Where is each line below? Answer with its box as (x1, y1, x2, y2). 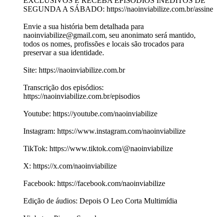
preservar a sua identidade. (23, 48, 104, 57)
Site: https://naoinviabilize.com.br (23, 66, 125, 75)
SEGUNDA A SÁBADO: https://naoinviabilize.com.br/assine (23, 5, 213, 14)
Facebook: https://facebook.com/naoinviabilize (23, 179, 165, 188)
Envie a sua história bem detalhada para (23, 22, 144, 31)
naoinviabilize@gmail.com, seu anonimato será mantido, (23, 31, 196, 40)
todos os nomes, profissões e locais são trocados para (23, 40, 184, 48)
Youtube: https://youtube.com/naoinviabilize (23, 109, 157, 118)
